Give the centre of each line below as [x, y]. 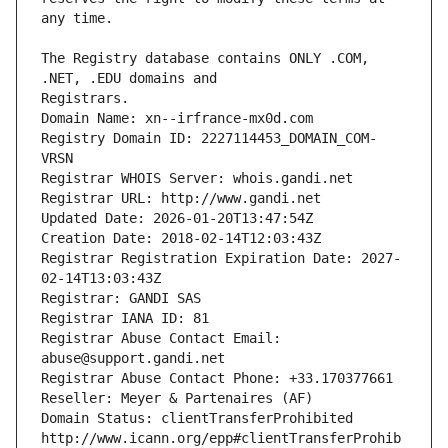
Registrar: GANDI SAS [121, 298]
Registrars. [85, 98]
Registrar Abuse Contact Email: [161, 338]
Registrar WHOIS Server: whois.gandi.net [197, 178]
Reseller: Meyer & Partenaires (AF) [177, 398]
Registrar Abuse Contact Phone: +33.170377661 [217, 378]
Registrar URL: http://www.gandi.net [181, 198]
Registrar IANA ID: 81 [125, 318]
